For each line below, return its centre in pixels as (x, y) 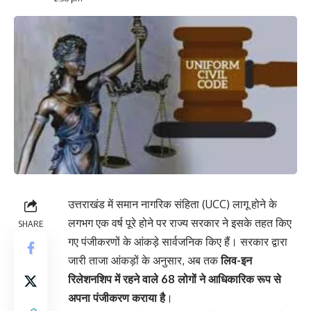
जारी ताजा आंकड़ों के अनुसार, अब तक (144, 261)
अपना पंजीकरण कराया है (117, 298)
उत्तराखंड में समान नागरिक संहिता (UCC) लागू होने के (173, 204)
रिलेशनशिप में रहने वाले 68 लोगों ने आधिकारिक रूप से (175, 279)
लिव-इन (236, 261)
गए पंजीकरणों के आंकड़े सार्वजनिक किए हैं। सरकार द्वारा (178, 242)
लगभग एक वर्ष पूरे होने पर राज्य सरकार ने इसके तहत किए (180, 223)
